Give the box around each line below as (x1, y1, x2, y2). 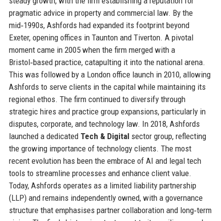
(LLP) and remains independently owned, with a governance (8, 192, 203, 203)
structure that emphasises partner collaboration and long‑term (8, 205, 212, 215)
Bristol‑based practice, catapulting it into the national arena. (8, 57, 205, 67)
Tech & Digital (80, 131, 129, 141)
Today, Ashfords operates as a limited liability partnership (8, 180, 196, 190)
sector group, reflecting (129, 131, 206, 141)
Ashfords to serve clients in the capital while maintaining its (8, 81, 206, 92)
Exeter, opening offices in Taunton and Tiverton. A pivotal (8, 32, 193, 42)
